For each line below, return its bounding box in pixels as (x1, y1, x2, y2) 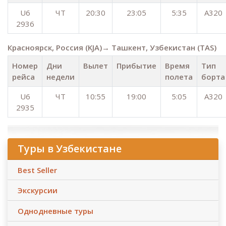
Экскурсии (18, 185, 58, 196)
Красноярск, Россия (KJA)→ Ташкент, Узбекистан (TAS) (8, 42, 216, 53)
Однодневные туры (18, 205, 93, 216)
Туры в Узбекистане (18, 142, 122, 156)
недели (46, 72, 75, 82)
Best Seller (18, 164, 57, 175)
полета (165, 72, 193, 82)
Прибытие (117, 61, 156, 71)
